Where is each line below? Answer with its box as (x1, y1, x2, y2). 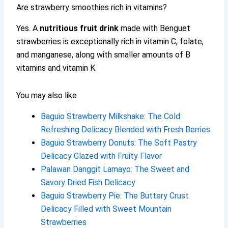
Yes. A (16, 23, 40, 33)
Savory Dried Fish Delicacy (41, 177, 136, 187)
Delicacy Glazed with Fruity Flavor (41, 151, 162, 161)
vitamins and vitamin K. (16, 63, 97, 73)
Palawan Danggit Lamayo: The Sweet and (41, 164, 190, 174)
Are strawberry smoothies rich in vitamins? (16, 2, 167, 12)
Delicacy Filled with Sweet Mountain (41, 204, 172, 214)
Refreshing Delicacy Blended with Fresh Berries (41, 124, 211, 134)
